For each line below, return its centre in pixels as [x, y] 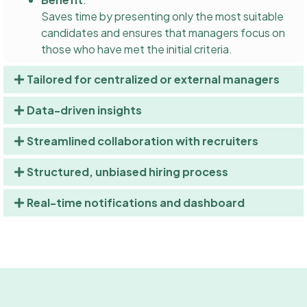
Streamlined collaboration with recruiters [143, 141]
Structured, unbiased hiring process [128, 172]
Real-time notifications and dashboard [136, 203]
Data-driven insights [85, 110]
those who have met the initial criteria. [137, 49]
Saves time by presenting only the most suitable [162, 16]
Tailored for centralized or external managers [153, 79]
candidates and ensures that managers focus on [163, 33]
